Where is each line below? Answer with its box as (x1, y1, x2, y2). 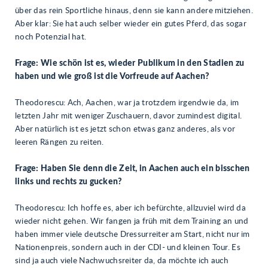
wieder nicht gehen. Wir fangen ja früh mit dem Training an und (15, 217, 249, 226)
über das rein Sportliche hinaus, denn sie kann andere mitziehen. (15, 7, 253, 15)
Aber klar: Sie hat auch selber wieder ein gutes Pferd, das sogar (15, 20, 246, 28)
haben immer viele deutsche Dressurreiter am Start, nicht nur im (15, 230, 250, 239)
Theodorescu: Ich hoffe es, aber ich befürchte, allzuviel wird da (15, 204, 246, 212)
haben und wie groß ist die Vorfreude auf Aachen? (15, 72, 210, 81)
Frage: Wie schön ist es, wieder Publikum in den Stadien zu (15, 59, 245, 68)
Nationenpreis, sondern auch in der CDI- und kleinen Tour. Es (15, 243, 240, 252)
